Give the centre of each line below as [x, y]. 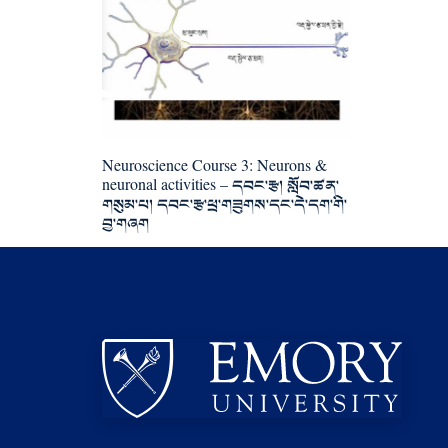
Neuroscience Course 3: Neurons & [214, 165]
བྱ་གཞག [125, 222]
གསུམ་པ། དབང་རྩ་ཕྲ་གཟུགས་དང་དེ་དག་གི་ [224, 203]
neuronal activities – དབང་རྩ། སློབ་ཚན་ [220, 184]
